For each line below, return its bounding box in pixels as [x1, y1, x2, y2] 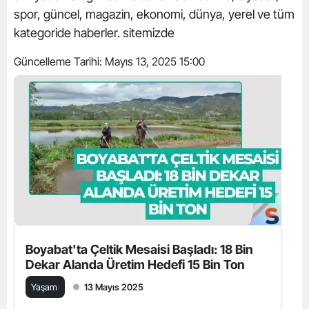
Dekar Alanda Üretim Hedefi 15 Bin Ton [26, 257, 245, 272]
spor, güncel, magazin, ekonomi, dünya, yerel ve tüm [14, 6, 295, 21]
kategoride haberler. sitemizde [14, 25, 175, 40]
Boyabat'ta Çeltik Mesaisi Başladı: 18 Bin [26, 241, 253, 257]
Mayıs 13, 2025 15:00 [105, 54, 205, 68]
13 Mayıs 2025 [84, 281, 143, 292]
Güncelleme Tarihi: [14, 54, 105, 68]
